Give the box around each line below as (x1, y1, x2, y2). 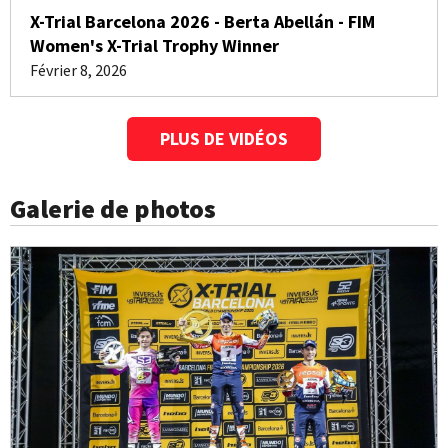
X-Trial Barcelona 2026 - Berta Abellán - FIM (30, 10, 375, 33)
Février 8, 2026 (30, 60, 127, 80)
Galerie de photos (10, 192, 216, 225)
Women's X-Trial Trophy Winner (30, 34, 279, 57)
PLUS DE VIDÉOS (160, 127, 288, 150)
